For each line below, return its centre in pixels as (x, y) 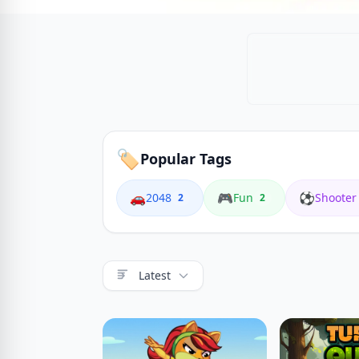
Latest (155, 275)
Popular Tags (186, 159)
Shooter (336, 198)
